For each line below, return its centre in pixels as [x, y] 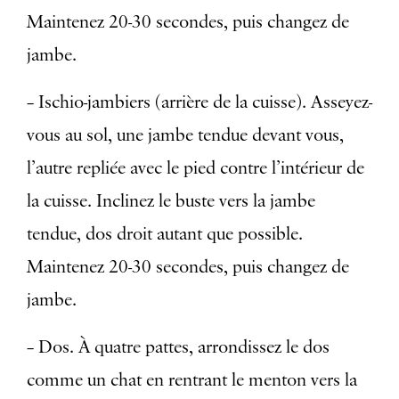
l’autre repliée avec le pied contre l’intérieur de [195, 169]
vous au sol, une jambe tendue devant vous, [185, 136]
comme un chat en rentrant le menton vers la [192, 381]
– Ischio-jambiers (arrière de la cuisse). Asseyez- [199, 103]
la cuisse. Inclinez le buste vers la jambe [171, 202]
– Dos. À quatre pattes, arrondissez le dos [178, 348]
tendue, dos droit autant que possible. [165, 235]
